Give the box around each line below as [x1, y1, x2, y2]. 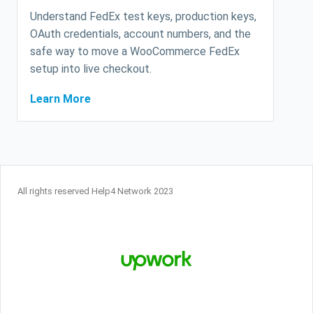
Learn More [30, 92, 91, 105]
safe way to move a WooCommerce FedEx [30, 44, 240, 58]
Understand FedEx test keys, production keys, [30, 9, 256, 23]
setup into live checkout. [30, 61, 152, 75]
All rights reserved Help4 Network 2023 [17, 185, 173, 196]
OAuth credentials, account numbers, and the [30, 27, 251, 41]
